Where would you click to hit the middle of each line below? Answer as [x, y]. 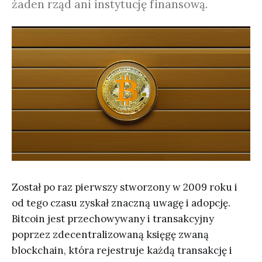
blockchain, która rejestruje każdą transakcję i [122, 250]
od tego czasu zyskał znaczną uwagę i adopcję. [121, 203]
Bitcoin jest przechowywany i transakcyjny [113, 218]
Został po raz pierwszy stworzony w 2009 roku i [125, 187]
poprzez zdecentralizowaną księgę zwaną [110, 234]
